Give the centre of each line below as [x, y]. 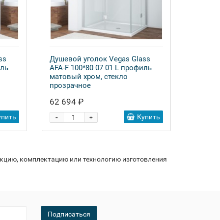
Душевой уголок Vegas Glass [100, 59]
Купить [149, 117]
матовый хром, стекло [89, 77]
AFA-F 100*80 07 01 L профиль [101, 68]
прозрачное [70, 85]
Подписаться [69, 214]
